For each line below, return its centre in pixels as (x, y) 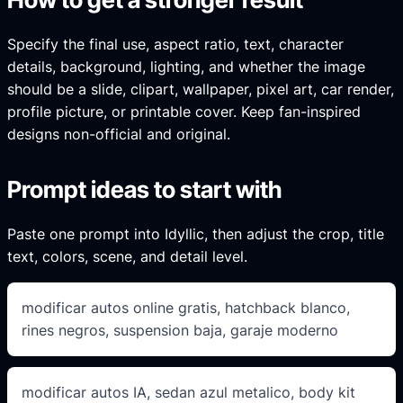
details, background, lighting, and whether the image (186, 67)
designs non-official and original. (119, 134)
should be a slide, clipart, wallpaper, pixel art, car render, (201, 90)
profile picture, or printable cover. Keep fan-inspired (184, 112)
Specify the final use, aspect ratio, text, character (175, 45)
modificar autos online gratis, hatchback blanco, (186, 307)
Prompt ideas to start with (144, 190)
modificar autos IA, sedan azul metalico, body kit (188, 392)
